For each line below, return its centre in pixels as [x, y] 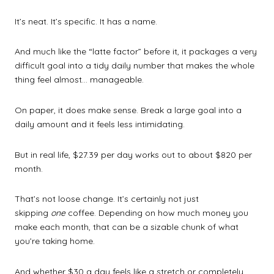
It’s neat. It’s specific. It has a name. [86, 21]
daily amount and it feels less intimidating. [100, 124]
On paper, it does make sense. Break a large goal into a [128, 110]
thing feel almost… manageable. [79, 80]
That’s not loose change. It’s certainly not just [107, 199]
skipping [33, 213]
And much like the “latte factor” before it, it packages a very [136, 52]
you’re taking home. [55, 241]
